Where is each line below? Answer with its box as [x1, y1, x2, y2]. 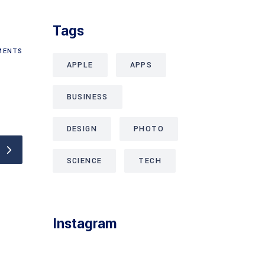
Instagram [52, 214, 117, 234]
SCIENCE [66, 155, 102, 166]
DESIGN [66, 123, 97, 134]
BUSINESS [66, 91, 108, 102]
